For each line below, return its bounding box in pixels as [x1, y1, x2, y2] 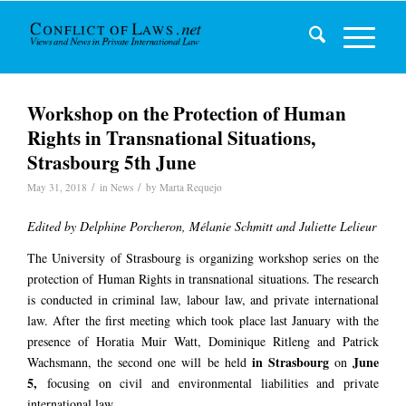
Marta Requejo [159, 180, 222, 194]
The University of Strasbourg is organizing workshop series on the [27, 248, 379, 266]
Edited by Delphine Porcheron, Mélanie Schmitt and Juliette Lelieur [27, 217, 376, 235]
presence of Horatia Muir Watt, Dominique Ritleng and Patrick [27, 332, 379, 350]
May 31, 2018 [27, 180, 87, 194]
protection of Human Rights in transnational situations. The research [27, 269, 379, 287]
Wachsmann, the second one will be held [27, 353, 252, 371]
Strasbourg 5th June [27, 149, 196, 176]
